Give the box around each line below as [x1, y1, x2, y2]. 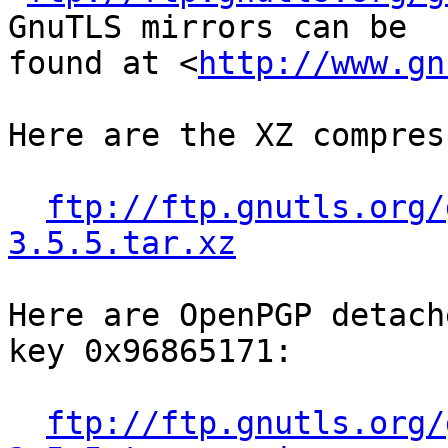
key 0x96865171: [8, 333, 293, 370]
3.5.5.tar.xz [8, 225, 236, 262]
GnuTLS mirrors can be [8, 9, 407, 46]
